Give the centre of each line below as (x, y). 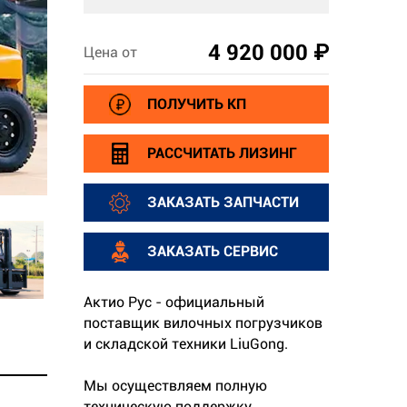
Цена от (110, 53)
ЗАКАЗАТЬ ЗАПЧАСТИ (223, 203)
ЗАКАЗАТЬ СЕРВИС (213, 252)
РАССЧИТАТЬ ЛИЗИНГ (222, 154)
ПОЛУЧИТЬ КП (197, 104)
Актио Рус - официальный (174, 302)
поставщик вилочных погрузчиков (203, 323)
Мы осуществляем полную (175, 385)
